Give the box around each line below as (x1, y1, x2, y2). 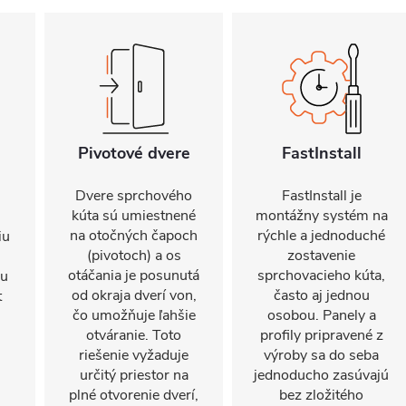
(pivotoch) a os (86, 246, 181, 266)
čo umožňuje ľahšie (72, 305, 196, 325)
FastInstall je (281, 186, 362, 206)
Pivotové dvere (77, 142, 190, 164)
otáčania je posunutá (68, 266, 199, 285)
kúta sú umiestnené (72, 206, 196, 226)
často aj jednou (273, 285, 370, 305)
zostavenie (287, 246, 355, 266)
